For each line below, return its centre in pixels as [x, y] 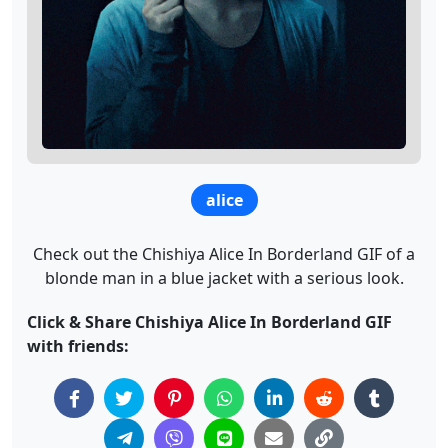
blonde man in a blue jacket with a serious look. [224, 278]
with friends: [78, 346]
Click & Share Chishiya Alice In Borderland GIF [209, 322]
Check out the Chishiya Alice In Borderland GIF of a [224, 254]
